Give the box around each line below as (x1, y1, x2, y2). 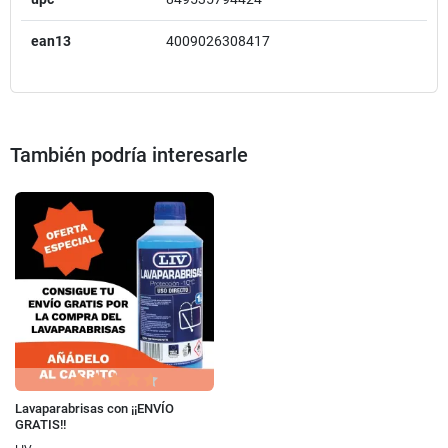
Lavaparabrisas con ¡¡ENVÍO (15, 400, 174, 416)
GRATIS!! (15, 416, 66, 432)
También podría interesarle (10, 142, 248, 167)
